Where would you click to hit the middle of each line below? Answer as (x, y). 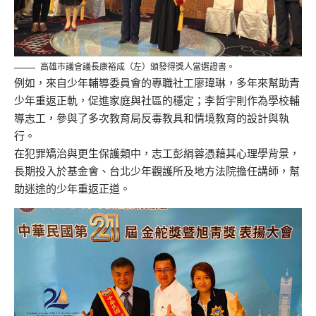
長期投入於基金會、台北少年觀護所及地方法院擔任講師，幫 (157, 171)
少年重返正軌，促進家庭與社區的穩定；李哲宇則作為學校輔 (157, 101)
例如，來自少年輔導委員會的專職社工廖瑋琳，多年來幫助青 (157, 83)
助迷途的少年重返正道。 (72, 189)
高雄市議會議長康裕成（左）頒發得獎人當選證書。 (138, 67)
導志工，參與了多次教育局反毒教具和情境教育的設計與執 (152, 119)
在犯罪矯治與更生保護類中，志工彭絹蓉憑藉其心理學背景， (157, 154)
